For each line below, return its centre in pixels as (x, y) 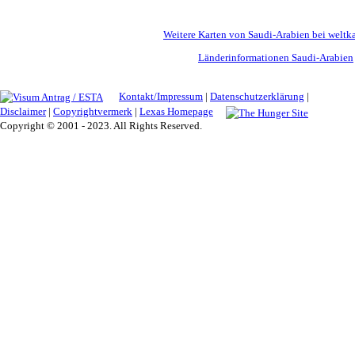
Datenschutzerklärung (257, 96)
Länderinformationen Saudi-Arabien (276, 58)
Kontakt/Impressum (161, 96)
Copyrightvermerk (93, 112)
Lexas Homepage (176, 112)
